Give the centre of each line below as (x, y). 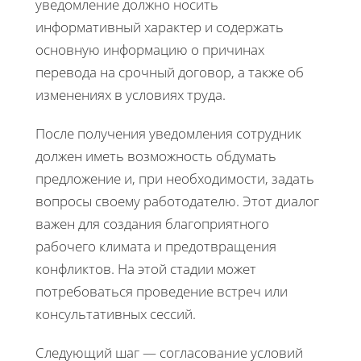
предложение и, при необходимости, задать (175, 179)
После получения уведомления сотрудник (168, 134)
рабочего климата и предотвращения (156, 247)
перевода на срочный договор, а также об (170, 73)
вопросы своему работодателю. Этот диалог (177, 201)
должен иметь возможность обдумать (156, 156)
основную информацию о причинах (150, 50)
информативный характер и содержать (160, 27)
